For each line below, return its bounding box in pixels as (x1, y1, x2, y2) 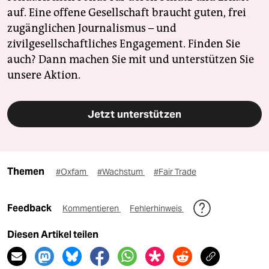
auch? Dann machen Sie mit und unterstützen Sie (7, 53, 254, 67)
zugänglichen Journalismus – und (7, 22, 177, 35)
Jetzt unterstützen (88, 107, 181, 121)
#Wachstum (97, 166, 145, 178)
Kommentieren (62, 203, 121, 214)
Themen (7, 166, 44, 178)
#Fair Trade (154, 166, 196, 178)
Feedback (7, 202, 53, 214)
